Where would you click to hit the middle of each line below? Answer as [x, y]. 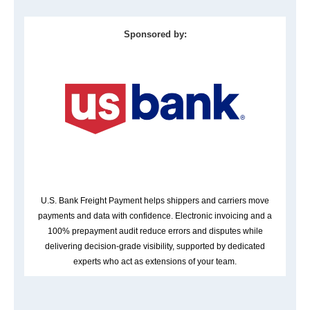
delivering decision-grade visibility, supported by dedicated [155, 247]
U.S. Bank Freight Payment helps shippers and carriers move [155, 201]
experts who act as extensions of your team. [155, 262]
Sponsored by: [155, 35]
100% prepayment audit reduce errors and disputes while [155, 231]
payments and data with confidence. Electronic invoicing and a [155, 216]
